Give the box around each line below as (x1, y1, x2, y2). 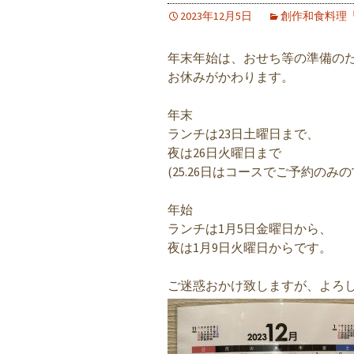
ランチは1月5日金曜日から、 (168, 220, 332, 236)
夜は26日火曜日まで (168, 145, 281, 160)
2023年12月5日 (180, 9, 252, 23)
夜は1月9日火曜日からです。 (168, 239, 332, 255)
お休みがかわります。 (168, 69, 294, 85)
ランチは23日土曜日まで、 (168, 126, 319, 141)
